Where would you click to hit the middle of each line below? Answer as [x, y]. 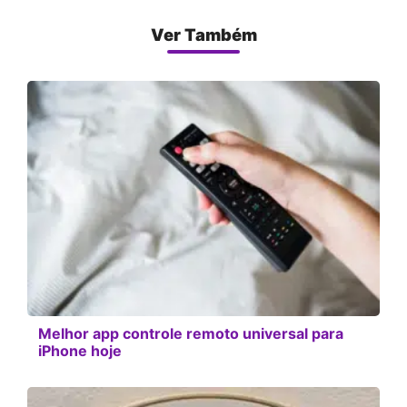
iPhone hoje [80, 350]
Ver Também [203, 35]
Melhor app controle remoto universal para [191, 333]
